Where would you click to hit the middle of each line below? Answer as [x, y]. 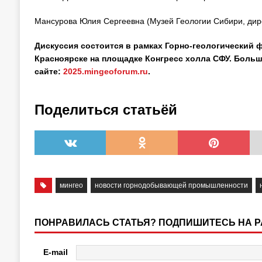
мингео [72, 185]
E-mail [55, 252]
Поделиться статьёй [106, 110]
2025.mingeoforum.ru [105, 71]
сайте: [49, 71]
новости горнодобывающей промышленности [172, 185]
